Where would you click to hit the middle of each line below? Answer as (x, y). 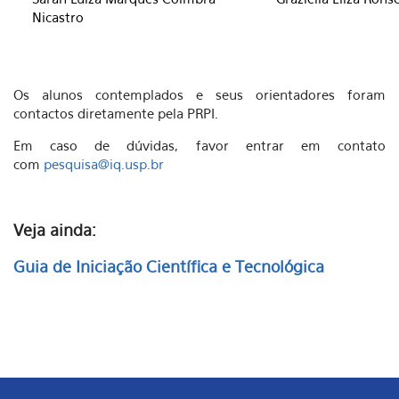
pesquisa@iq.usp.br (104, 164)
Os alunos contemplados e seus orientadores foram (199, 94)
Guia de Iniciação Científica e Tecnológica (171, 267)
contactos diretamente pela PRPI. (116, 113)
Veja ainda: (55, 230)
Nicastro (58, 17)
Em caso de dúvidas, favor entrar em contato (199, 145)
